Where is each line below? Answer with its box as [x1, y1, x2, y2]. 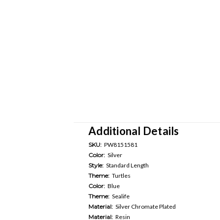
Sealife [112, 192, 130, 200]
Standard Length [106, 161, 149, 169]
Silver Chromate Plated [115, 202, 176, 210]
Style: [88, 161, 104, 169]
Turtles [112, 171, 131, 179]
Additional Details [88, 124, 179, 137]
